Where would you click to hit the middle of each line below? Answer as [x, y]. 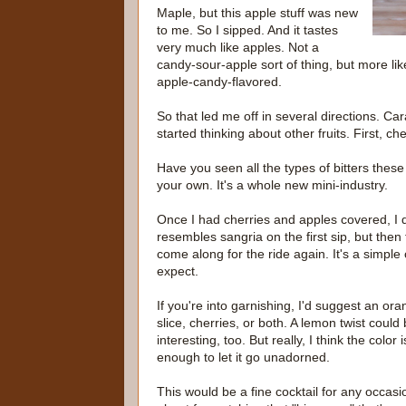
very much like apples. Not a [238, 47]
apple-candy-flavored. [219, 81]
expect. [178, 271]
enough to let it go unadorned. [243, 357]
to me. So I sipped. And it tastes [247, 29]
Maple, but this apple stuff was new [257, 12]
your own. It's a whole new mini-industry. [272, 184]
